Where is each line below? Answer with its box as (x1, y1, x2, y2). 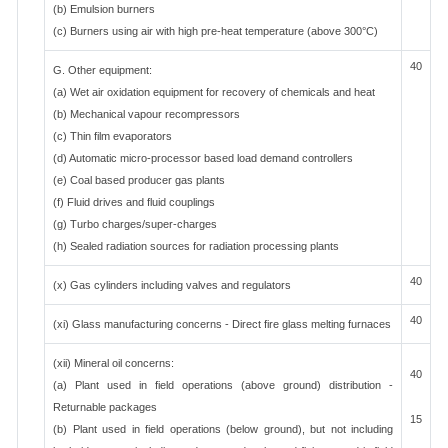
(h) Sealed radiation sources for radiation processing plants (53, 240, 339, 252)
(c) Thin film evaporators (53, 130, 172, 142)
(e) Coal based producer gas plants (53, 174, 225, 186)
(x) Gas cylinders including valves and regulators (53, 279, 291, 291)
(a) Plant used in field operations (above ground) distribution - (53, 379, 393, 391)
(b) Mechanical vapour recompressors (53, 108, 240, 120)
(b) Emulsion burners (53, 3, 155, 15)
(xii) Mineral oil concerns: (53, 357, 174, 369)
